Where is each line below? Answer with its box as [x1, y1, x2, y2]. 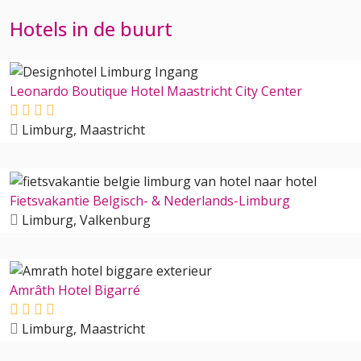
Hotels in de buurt [10, 15, 172, 42]
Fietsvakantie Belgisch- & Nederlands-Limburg [10, 191, 290, 210]
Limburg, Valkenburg [19, 210, 151, 229]
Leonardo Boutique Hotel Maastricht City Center [10, 82, 302, 101]
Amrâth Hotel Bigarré [10, 281, 140, 300]
